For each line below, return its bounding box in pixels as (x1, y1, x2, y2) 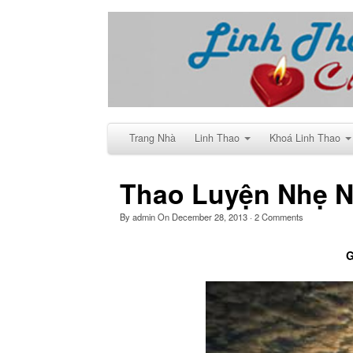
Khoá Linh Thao (269, 130, 340, 145)
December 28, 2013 (172, 210, 247, 223)
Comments (259, 210, 303, 223)
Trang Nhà (129, 130, 176, 145)
